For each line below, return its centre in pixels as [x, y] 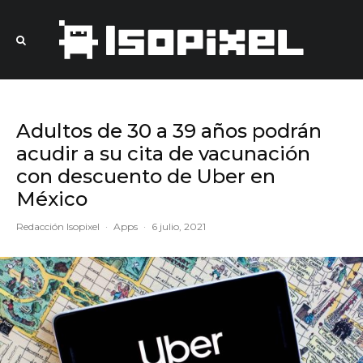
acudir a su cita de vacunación [163, 154]
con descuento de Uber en [146, 176]
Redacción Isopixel [58, 226]
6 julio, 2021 [179, 226]
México [52, 199]
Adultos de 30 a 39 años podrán [169, 131]
